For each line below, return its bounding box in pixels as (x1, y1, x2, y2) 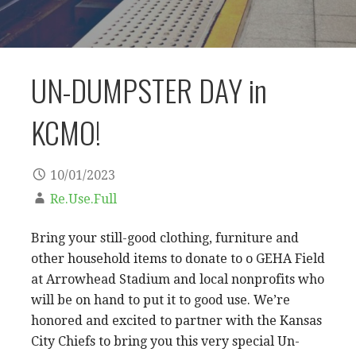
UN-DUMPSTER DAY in (31, 68, 267, 113)
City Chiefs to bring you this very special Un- (31, 333, 300, 349)
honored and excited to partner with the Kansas (31, 312, 322, 328)
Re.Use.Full (50, 191, 117, 207)
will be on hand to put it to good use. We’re (31, 292, 290, 308)
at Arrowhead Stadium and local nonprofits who (31, 271, 324, 287)
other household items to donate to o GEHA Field (31, 250, 325, 266)
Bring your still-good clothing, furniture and (31, 230, 299, 246)
